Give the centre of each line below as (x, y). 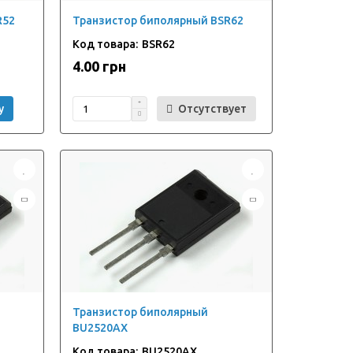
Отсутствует (212, 109)
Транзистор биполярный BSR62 (158, 20)
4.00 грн (99, 66)
